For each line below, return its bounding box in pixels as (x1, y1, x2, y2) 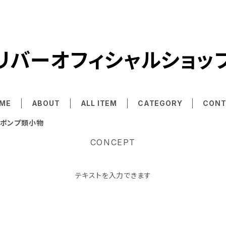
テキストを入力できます (75, 171, 151, 180)
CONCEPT (90, 137, 136, 147)
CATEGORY (138, 99, 183, 107)
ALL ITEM (80, 99, 117, 107)
